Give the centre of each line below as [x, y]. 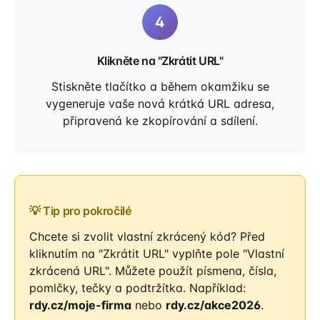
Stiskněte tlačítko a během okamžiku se [160, 86]
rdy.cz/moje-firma [80, 305]
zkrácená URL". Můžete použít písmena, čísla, [153, 271]
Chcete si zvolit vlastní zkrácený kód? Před [147, 236]
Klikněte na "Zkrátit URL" [160, 61]
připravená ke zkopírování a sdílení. [160, 121]
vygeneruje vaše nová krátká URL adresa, [160, 104]
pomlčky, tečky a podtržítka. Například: [137, 288]
